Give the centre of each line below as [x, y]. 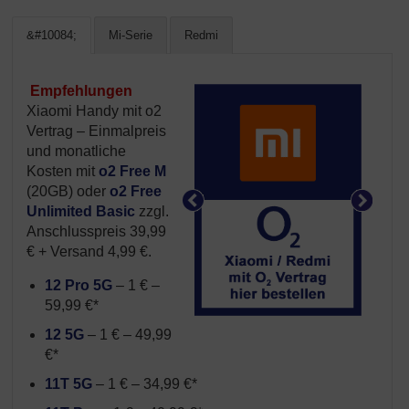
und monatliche [76, 151]
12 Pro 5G [79, 285]
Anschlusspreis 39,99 [96, 231]
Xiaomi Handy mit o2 [94, 111]
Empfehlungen [81, 91]
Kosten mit [63, 171]
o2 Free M [132, 171]
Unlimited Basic [81, 211]
